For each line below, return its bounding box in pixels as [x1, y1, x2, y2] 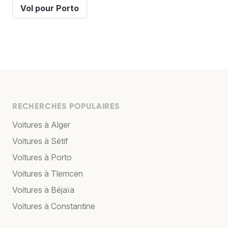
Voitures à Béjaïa [12, 185, 74, 195]
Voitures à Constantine [12, 201, 95, 212]
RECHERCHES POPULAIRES [12, 101, 120, 111]
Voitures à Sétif [12, 136, 68, 147]
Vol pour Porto [20, 3, 79, 14]
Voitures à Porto [12, 152, 72, 163]
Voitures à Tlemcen [12, 168, 83, 179]
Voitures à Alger [12, 120, 70, 130]
